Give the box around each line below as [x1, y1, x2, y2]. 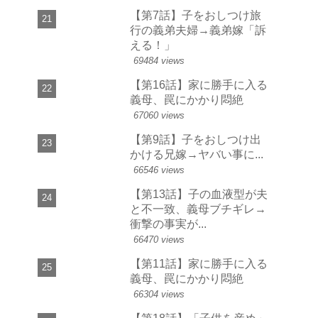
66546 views [133, 165, 185, 176]
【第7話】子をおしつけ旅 [130, 9, 261, 22]
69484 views [133, 55, 185, 67]
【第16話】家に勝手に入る [130, 78, 268, 92]
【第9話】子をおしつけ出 [130, 133, 261, 146]
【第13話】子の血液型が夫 [130, 187, 268, 201]
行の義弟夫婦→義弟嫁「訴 [130, 23, 266, 37]
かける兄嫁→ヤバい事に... [130, 148, 263, 161]
